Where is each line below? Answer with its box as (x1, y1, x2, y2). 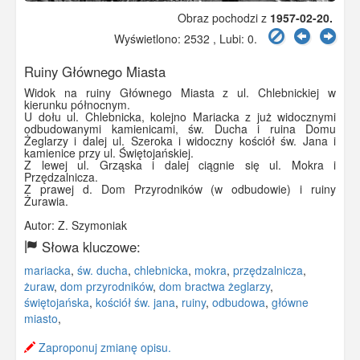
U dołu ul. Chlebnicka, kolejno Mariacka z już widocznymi (24, 108, 336, 125)
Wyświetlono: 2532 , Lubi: (108, 31, 247, 47)
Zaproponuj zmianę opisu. (35, 339, 171, 356)
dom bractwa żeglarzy (159, 278, 270, 295)
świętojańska (24, 294, 89, 311)
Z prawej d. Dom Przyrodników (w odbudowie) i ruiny (24, 181, 336, 198)
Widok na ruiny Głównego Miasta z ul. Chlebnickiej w (24, 84, 336, 101)
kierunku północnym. (24, 96, 130, 113)
